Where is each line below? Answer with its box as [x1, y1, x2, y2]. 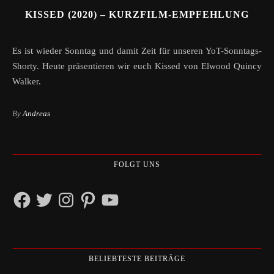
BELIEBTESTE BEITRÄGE [89, 254, 185, 263]
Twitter [34, 189, 60, 199]
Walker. [12, 76, 41, 87]
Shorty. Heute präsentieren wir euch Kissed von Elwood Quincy [12, 61, 262, 72]
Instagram [56, 189, 94, 199]
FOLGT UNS [114, 160, 160, 169]
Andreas [23, 109, 50, 119]
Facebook [12, 189, 49, 199]
